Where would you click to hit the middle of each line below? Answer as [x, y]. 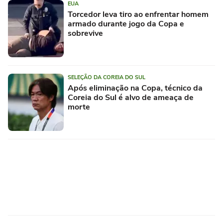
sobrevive [85, 33]
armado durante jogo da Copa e [126, 24]
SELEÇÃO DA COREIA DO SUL [107, 77]
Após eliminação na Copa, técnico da [135, 88]
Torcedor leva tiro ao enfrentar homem [138, 14]
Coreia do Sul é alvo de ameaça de [131, 97]
